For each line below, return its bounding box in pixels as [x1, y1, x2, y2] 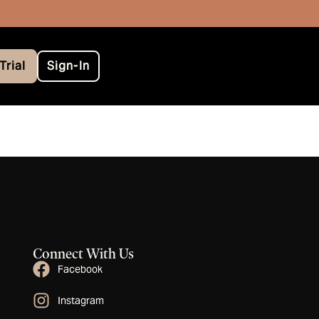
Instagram [58, 293, 105, 307]
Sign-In [47, 58, 90, 74]
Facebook [58, 262, 103, 276]
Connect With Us [33, 245, 135, 263]
